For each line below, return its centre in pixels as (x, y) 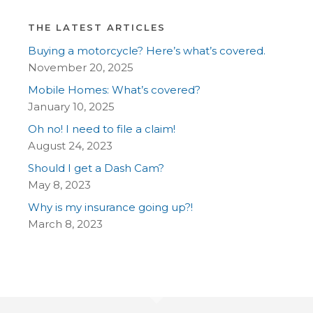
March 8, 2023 (66, 224)
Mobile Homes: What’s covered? (115, 89)
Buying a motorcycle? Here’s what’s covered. (147, 50)
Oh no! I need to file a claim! (102, 129)
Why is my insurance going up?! (111, 207)
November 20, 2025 (81, 67)
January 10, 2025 (72, 106)
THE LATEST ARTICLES (97, 27)
